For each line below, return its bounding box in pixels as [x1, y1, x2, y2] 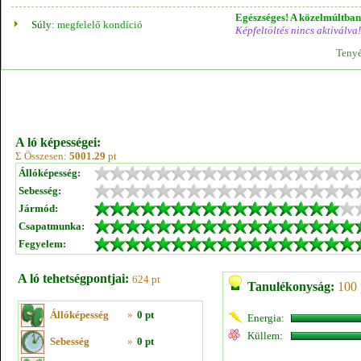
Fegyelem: [19, 238, 66, 250]
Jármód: [19, 202, 58, 214]
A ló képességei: [15, 135, 101, 149]
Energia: [247, 312, 284, 324]
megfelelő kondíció [57, 19, 143, 31]
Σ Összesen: [15, 150, 69, 162]
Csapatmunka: [19, 220, 85, 232]
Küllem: [247, 330, 283, 342]
